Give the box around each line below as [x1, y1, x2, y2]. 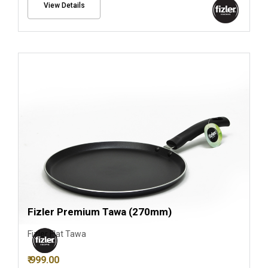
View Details [43, 1, 85, 10]
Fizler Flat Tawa [28, 229, 86, 239]
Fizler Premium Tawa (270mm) [28, 206, 172, 218]
